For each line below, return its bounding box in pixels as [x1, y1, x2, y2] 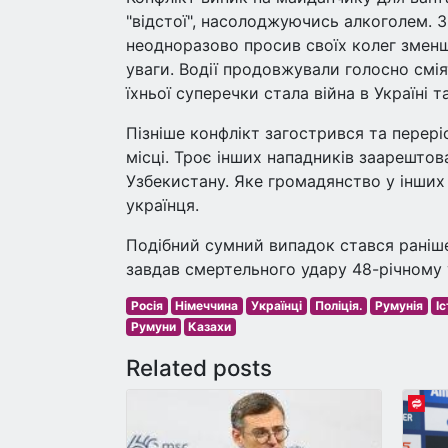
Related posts [126, 354, 272, 381]
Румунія [375, 298, 424, 313]
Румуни [130, 319, 176, 334]
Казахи [188, 319, 232, 334]
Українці [250, 298, 302, 313]
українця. [126, 195, 199, 215]
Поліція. [314, 298, 363, 313]
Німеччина [175, 298, 239, 313]
